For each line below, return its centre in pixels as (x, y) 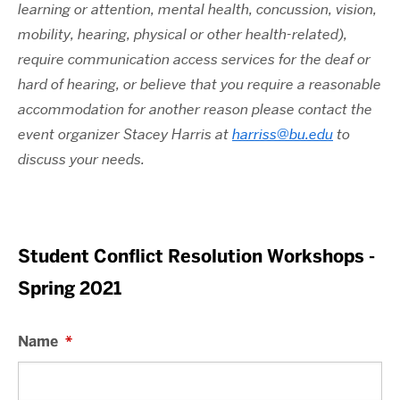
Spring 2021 (70, 288)
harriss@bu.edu (283, 134)
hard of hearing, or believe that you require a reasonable (200, 84)
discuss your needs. (81, 159)
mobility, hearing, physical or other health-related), (183, 34)
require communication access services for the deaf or (194, 59)
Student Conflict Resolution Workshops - (196, 256)
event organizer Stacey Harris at (125, 134)
